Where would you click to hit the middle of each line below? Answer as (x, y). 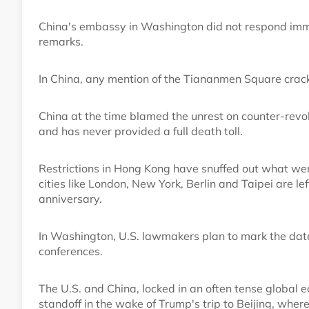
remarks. (61, 42)
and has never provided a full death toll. (141, 131)
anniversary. (70, 199)
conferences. (71, 251)
